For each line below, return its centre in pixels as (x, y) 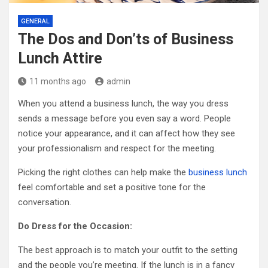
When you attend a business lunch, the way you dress (123, 103)
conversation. (45, 202)
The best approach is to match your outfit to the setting (128, 250)
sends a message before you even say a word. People (124, 118)
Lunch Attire (60, 58)
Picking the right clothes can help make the (103, 172)
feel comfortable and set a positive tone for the (112, 187)
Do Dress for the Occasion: (75, 226)
